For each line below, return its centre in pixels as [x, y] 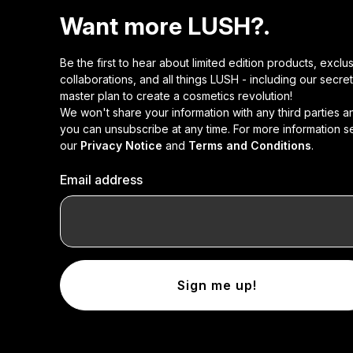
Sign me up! [217, 285]
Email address [101, 180]
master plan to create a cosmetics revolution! [176, 96]
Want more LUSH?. [165, 26]
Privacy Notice [121, 145]
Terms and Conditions [250, 145]
